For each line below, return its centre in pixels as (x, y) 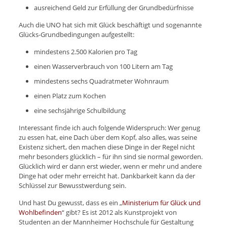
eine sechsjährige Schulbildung (80, 110)
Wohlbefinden (40, 212)
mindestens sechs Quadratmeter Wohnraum (101, 81)
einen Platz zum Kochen (70, 96)
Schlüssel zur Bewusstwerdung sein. (72, 185)
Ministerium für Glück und (161, 202)
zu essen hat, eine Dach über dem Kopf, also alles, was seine (108, 137)
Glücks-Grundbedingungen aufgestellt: (76, 34)
